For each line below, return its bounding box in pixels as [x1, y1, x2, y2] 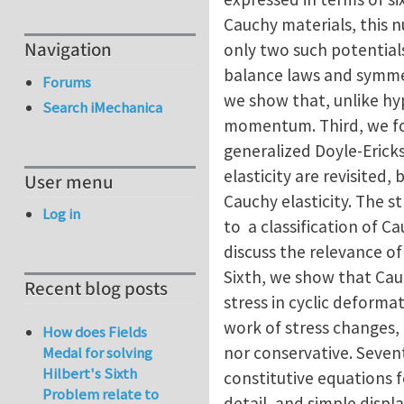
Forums [42, 71, 92, 92]
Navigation [24, 37, 112, 64]
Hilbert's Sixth [42, 363, 138, 384]
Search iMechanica [42, 97, 163, 118]
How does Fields [42, 322, 148, 343]
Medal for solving [42, 343, 153, 363]
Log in [42, 204, 81, 225]
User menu [24, 169, 114, 196]
